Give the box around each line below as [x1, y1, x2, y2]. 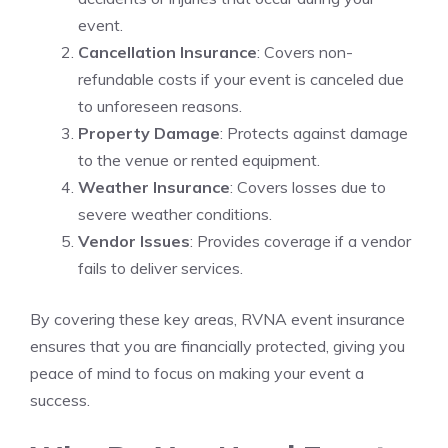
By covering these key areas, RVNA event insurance [30, 309, 405, 329]
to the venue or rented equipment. [78, 150, 320, 170]
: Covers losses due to [230, 177, 386, 197]
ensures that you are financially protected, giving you [30, 336, 405, 356]
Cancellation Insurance [78, 42, 257, 62]
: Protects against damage [220, 123, 408, 143]
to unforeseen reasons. [78, 96, 242, 116]
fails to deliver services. [78, 258, 243, 278]
